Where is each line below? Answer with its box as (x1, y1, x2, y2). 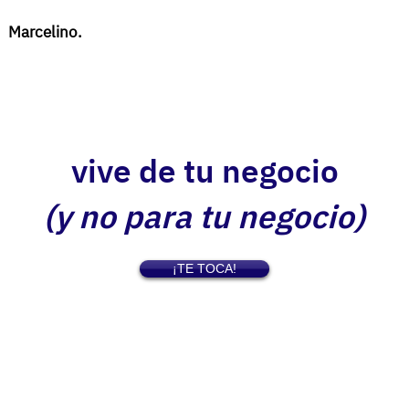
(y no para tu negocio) (44, 195, 365, 237)
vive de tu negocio (70, 150, 339, 192)
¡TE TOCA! (173, 261, 236, 276)
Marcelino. (8, 22, 86, 42)
